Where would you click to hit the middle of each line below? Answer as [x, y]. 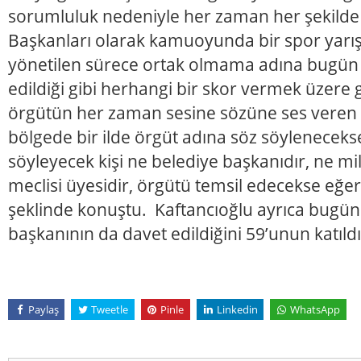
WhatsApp [315, 309]
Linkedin [237, 309]
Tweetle [109, 309]
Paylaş [43, 309]
